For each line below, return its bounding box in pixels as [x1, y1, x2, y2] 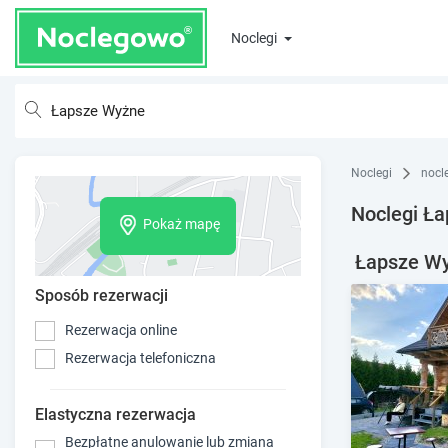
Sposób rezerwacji [35, 285, 168, 305]
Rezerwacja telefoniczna [65, 350, 216, 367]
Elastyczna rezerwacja [35, 404, 196, 424]
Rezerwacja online [65, 322, 177, 339]
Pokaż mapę [143, 216, 220, 233]
